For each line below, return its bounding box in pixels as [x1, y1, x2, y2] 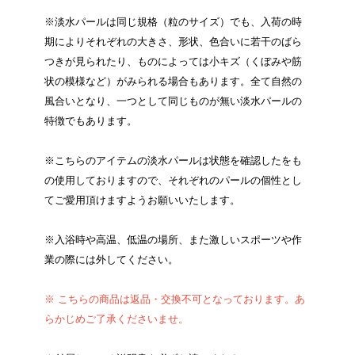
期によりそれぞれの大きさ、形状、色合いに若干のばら [44, 36, 302, 48]
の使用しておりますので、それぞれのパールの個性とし [44, 174, 302, 187]
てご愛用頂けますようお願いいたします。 [44, 194, 240, 207]
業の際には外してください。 [44, 254, 178, 266]
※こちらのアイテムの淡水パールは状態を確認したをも [44, 155, 302, 167]
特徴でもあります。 [44, 115, 137, 128]
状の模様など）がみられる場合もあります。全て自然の [44, 75, 302, 88]
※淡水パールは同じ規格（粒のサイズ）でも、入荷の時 [44, 16, 302, 29]
